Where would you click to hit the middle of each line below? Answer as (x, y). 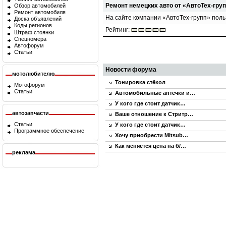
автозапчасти (31, 113)
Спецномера (30, 39)
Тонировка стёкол (140, 82)
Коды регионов (33, 25)
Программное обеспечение (49, 131)
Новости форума (131, 70)
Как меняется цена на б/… (151, 146)
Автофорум (29, 45)
